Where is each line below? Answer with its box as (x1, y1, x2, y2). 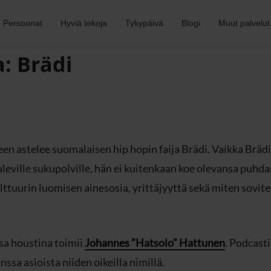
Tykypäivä (125, 18, 163, 28)
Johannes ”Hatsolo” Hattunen (85, 235, 225, 249)
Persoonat (2, 18, 42, 28)
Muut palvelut (218, 18, 270, 28)
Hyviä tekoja (60, 18, 107, 28)
